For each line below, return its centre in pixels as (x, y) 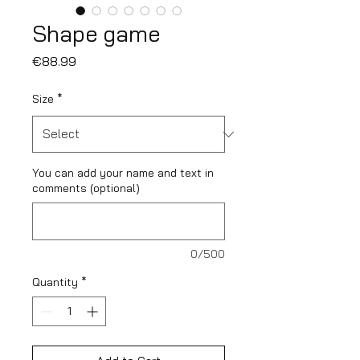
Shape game (96, 33)
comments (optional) (86, 188)
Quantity (55, 282)
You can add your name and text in (123, 173)
